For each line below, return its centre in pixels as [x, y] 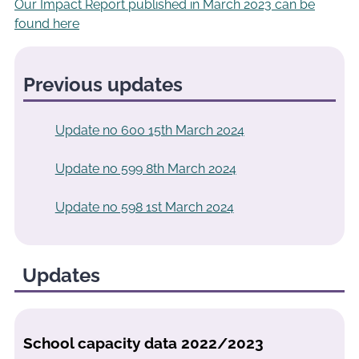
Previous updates [103, 85]
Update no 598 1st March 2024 [144, 208]
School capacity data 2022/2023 [143, 343]
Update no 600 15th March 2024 [149, 131]
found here [47, 23]
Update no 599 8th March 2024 [145, 169]
